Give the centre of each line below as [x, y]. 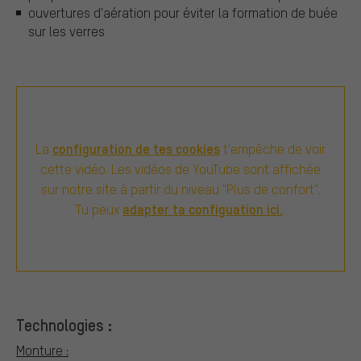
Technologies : [64, 324]
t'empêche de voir [273, 149]
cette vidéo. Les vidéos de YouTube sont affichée [180, 169]
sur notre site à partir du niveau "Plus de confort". [180, 189]
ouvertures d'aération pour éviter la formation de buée [183, 13]
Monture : [42, 350]
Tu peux [99, 210]
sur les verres [66, 31]
